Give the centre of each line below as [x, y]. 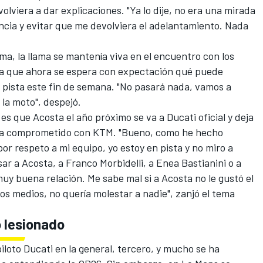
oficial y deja [225, 117]
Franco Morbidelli [104, 163]
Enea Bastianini [191, 163]
